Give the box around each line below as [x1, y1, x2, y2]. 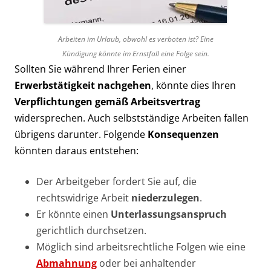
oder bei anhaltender [97, 256, 196, 270]
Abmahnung [36, 256, 97, 270]
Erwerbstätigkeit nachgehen [15, 78, 151, 92]
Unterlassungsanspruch [111, 207, 227, 221]
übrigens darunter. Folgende [15, 127, 148, 141]
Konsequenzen [148, 127, 219, 141]
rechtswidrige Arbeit [36, 191, 131, 204]
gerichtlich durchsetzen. [36, 223, 146, 237]
